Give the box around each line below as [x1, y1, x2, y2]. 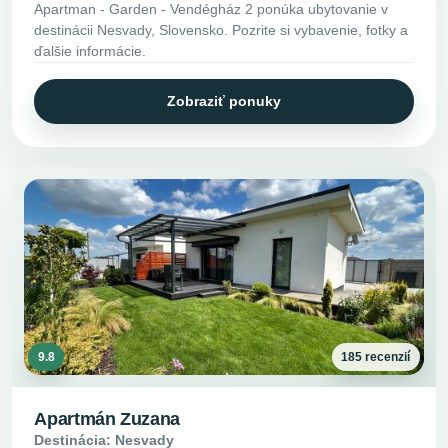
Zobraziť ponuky [167, 92, 281, 109]
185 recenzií [341, 349, 411, 364]
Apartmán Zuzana [34, 408, 180, 429]
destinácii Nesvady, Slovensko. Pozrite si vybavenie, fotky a [34, 21, 409, 38]
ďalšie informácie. [34, 42, 147, 59]
